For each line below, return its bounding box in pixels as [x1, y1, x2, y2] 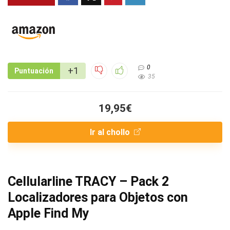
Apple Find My [8, 206, 89, 221]
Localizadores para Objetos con [8, 190, 188, 205]
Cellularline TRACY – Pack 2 [8, 174, 169, 189]
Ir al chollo [89, 127, 132, 138]
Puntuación [14, 67, 53, 75]
